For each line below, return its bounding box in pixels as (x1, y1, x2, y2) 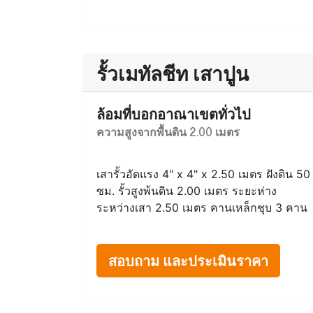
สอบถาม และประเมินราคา (108, 249, 268, 272)
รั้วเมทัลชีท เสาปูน (96, 57, 249, 89)
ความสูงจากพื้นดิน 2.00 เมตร (96, 122, 240, 140)
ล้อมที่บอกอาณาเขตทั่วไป (96, 102, 251, 125)
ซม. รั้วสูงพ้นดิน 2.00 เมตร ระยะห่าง (96, 184, 277, 198)
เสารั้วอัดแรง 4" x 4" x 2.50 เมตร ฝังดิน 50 (96, 167, 310, 181)
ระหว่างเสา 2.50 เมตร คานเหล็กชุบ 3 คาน (96, 201, 307, 214)
